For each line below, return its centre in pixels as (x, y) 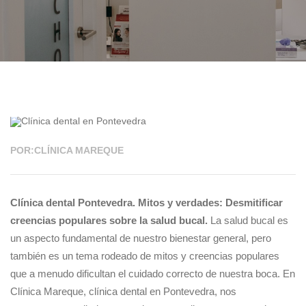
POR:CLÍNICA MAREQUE (67, 150)
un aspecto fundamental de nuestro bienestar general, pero (141, 238)
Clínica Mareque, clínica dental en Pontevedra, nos (123, 291)
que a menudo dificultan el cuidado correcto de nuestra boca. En (153, 274)
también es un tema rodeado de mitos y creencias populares (145, 256)
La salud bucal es (248, 220)
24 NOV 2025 (51, 104)
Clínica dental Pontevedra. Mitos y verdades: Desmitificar (147, 203)
